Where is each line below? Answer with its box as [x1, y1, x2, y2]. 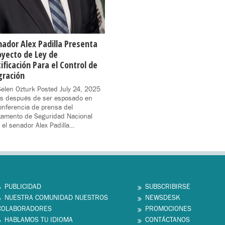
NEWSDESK [145, 193, 180, 202]
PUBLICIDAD [5, 182, 41, 191]
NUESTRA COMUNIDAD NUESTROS [5, 193, 108, 202]
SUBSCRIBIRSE [145, 182, 190, 191]
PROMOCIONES [145, 204, 191, 213]
